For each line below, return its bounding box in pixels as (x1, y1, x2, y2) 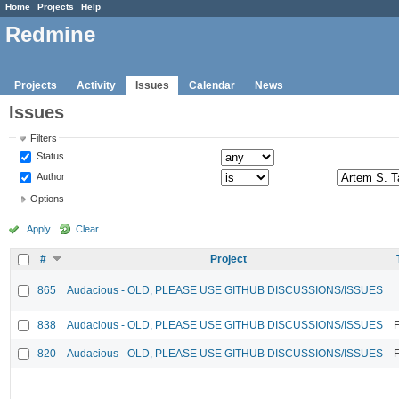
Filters (30, 132, 58, 143)
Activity (77, 78, 116, 92)
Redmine (5, 22, 95, 47)
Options (30, 193, 65, 205)
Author (34, 170, 66, 182)
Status (34, 150, 65, 161)
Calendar (189, 78, 235, 92)
